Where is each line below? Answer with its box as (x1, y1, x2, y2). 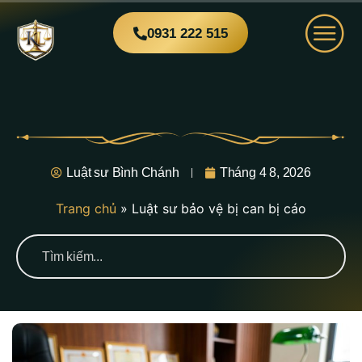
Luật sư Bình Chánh (66, 166, 179, 179)
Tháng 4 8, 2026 (219, 166, 311, 179)
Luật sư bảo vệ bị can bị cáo (132, 200, 306, 217)
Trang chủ (56, 200, 116, 217)
